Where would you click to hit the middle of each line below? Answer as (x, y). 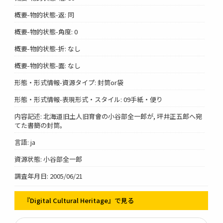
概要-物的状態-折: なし (48, 48)
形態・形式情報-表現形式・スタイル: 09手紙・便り (89, 99)
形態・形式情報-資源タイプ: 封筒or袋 (69, 82)
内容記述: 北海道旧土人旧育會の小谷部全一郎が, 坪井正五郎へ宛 (109, 116)
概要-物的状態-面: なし (48, 65)
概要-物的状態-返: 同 (45, 14)
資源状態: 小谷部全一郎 (49, 159)
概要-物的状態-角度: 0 (46, 31)
